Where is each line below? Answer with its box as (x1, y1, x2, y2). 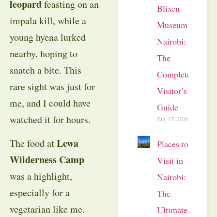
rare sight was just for (10, 80, 95, 93)
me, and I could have (10, 96, 91, 110)
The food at (10, 136, 57, 150)
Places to (157, 138, 188, 150)
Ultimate (157, 203, 187, 216)
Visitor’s (157, 84, 187, 96)
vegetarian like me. (10, 202, 85, 216)
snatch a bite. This (10, 63, 81, 77)
